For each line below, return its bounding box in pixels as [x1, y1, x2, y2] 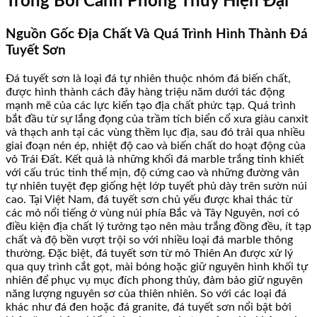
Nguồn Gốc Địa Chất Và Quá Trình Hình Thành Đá [6, 28, 308, 42]
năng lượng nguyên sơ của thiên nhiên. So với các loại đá [6, 288, 287, 300]
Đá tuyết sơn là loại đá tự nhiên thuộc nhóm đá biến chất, [6, 73, 291, 85]
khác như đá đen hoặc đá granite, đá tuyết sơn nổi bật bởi [6, 301, 292, 313]
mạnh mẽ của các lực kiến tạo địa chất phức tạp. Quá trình [6, 100, 296, 112]
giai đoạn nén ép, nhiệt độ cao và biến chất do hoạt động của [6, 140, 306, 152]
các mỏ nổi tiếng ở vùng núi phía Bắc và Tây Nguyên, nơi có [6, 207, 299, 219]
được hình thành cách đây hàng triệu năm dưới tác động [6, 86, 284, 98]
